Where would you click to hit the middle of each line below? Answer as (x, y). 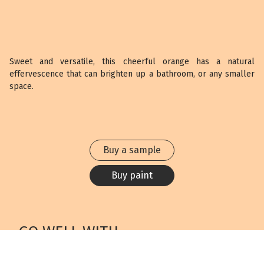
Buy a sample (132, 150)
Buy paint (132, 175)
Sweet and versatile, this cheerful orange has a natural (132, 62)
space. (22, 86)
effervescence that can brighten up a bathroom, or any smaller (132, 74)
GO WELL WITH (69, 232)
